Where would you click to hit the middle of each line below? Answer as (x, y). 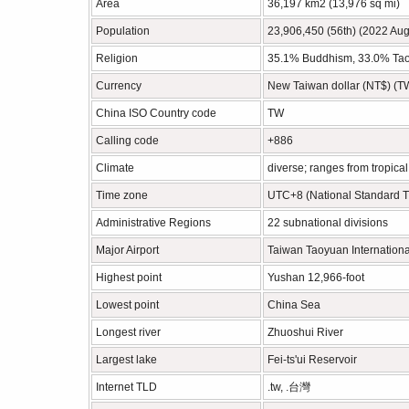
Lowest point (127, 305)
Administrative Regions (153, 223)
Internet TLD (126, 387)
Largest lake (126, 360)
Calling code (127, 141)
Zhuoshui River (305, 332)
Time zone (122, 195)
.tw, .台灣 (289, 387)
